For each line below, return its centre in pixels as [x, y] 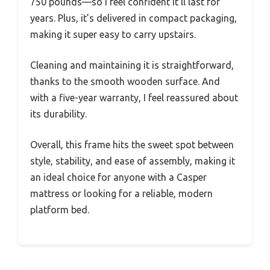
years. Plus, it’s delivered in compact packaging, [133, 18]
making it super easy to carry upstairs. [113, 34]
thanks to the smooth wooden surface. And [125, 81]
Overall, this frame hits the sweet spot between [132, 144]
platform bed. [60, 209]
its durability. [58, 114]
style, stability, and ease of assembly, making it [133, 161]
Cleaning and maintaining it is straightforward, [132, 65]
